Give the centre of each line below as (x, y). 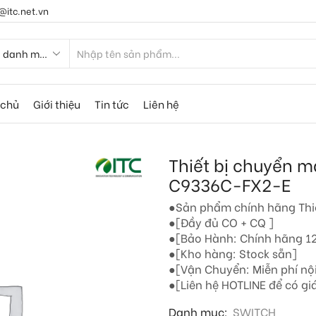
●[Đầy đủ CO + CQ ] (221, 221)
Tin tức (111, 104)
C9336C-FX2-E (230, 183)
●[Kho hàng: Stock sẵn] (233, 253)
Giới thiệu (56, 104)
